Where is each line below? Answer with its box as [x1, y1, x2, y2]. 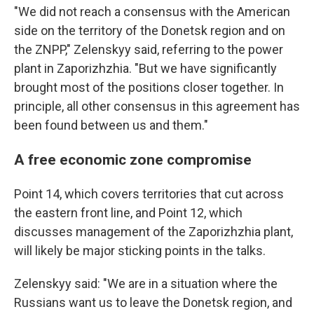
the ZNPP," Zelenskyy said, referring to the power [14, 42, 283, 57]
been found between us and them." [14, 118, 208, 132]
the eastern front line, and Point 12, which [14, 205, 243, 220]
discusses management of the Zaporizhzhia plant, [14, 224, 293, 239]
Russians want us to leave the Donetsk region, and [14, 295, 292, 310]
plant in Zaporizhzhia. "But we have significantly [14, 61, 277, 76]
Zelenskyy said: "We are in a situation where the [14, 276, 278, 291]
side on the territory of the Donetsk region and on [14, 23, 285, 38]
